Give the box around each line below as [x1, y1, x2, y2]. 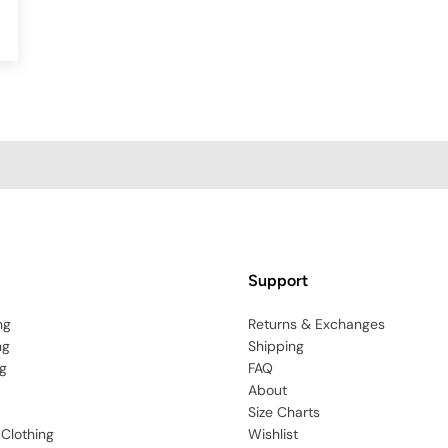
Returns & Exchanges [248, 315, 385, 334]
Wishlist [248, 425, 298, 444]
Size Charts [248, 403, 320, 422]
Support [248, 271, 308, 291]
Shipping [248, 337, 304, 356]
